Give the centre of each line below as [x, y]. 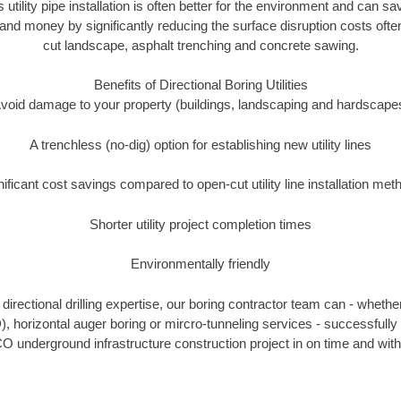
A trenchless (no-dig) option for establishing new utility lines [200, 144]
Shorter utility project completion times [200, 224]
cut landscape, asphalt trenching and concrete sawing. [200, 45]
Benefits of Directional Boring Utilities [200, 85]
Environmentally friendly [200, 264]
